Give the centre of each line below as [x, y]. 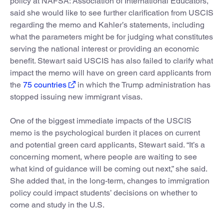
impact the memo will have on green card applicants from [110, 72]
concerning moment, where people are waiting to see [103, 156]
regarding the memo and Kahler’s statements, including [107, 24]
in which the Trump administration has [143, 84]
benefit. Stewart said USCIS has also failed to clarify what [111, 60]
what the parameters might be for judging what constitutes [111, 36]
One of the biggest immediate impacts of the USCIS [101, 120]
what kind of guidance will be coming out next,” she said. [108, 168]
